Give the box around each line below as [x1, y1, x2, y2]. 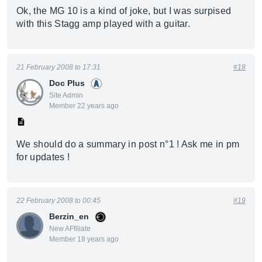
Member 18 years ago [49, 235, 119, 243]
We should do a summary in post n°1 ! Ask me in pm [16, 139, 240, 149]
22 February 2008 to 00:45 [16, 196, 101, 205]
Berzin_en [49, 212, 89, 221]
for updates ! [16, 152, 70, 162]
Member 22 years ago [49, 102, 119, 110]
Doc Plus [49, 78, 85, 88]
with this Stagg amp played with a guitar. [16, 19, 191, 29]
